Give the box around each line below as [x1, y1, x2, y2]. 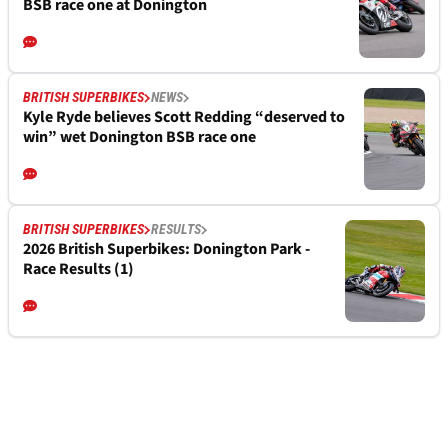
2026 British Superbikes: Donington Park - [23, 238, 310, 261]
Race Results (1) [23, 258, 134, 281]
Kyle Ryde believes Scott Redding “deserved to [23, 106, 345, 129]
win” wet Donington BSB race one [23, 126, 256, 149]
